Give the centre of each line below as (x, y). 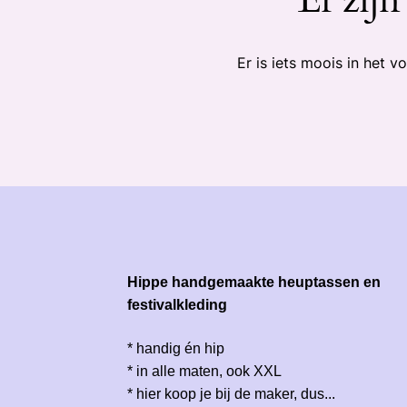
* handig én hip (176, 349)
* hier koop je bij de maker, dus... (232, 394)
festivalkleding (178, 305)
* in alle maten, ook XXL (205, 372)
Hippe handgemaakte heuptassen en (254, 283)
